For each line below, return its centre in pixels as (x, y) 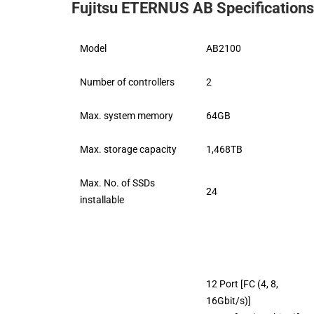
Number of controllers (127, 82)
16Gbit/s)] (228, 300)
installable (102, 199)
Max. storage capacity (128, 149)
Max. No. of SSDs (117, 183)
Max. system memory (127, 115)
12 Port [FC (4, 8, (242, 284)
